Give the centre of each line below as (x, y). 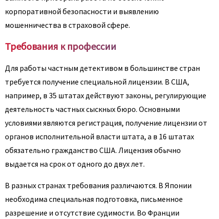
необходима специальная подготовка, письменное (94, 199)
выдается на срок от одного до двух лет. (75, 164)
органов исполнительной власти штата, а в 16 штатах (99, 136)
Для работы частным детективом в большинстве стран (102, 68)
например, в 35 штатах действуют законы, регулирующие (106, 95)
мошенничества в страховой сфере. (67, 25)
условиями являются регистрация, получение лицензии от (106, 122)
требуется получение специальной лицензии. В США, (97, 81)
